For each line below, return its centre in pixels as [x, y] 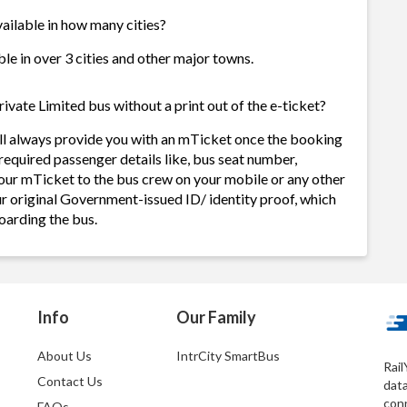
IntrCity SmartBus [228, 356]
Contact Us [70, 381]
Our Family [216, 317]
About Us [65, 356]
